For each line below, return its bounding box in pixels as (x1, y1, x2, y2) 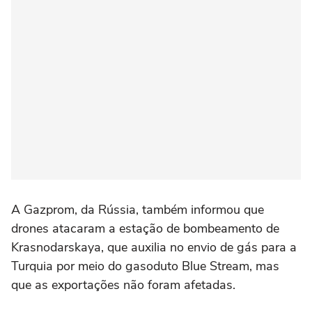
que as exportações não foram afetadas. (11, 276, 235, 293)
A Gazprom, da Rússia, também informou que (11, 201, 264, 218)
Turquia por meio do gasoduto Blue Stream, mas (11, 258, 279, 274)
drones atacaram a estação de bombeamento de (11, 220, 279, 237)
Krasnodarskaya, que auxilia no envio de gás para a (11, 239, 297, 256)
